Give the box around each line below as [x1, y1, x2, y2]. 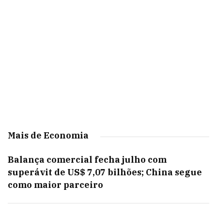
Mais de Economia [8, 130, 89, 141]
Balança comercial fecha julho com [8, 154, 167, 165]
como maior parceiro [8, 179, 103, 190]
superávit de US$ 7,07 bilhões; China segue [8, 167, 202, 178]
